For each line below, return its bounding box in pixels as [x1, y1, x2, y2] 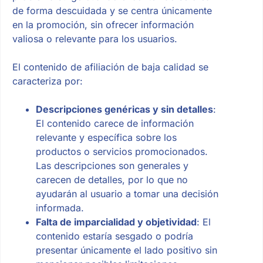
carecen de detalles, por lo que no [35, 174, 188, 186]
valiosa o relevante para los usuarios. [12, 33, 177, 45]
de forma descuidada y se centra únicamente [12, 5, 212, 17]
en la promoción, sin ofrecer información [12, 19, 194, 31]
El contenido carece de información [35, 117, 194, 130]
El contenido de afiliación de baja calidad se [12, 61, 208, 73]
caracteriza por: [12, 75, 83, 87]
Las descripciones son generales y [35, 160, 188, 172]
